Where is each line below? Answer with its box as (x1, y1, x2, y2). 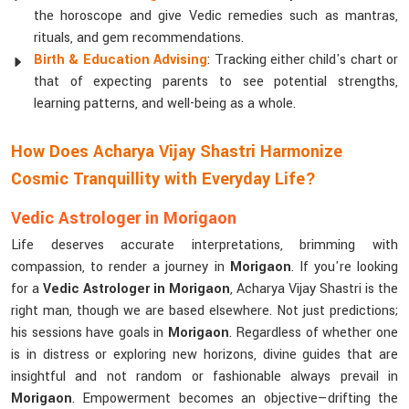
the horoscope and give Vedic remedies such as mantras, (34, 6, 398, 26)
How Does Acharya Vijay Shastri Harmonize (11, 140, 342, 163)
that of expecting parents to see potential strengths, (34, 72, 398, 91)
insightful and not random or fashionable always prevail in (11, 367, 398, 386)
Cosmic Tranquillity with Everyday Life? (11, 167, 316, 191)
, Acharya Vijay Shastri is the (230, 279, 398, 299)
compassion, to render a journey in (11, 257, 230, 277)
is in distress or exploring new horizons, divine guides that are (11, 345, 398, 364)
